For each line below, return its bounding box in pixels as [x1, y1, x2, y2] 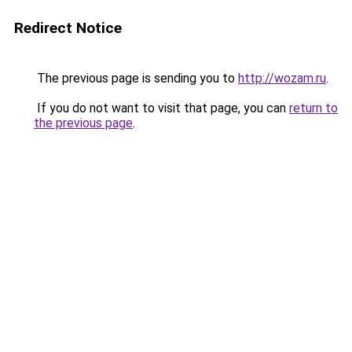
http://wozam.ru [238, 71, 326, 86]
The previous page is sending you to [34, 71, 238, 86]
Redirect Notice [14, 19, 122, 37]
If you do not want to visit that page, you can [34, 101, 289, 115]
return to [289, 101, 338, 115]
